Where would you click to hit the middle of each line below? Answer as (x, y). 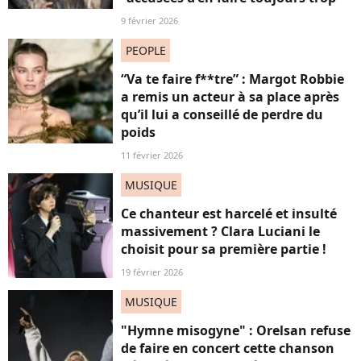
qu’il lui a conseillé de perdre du (222, 115)
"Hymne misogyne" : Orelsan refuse (236, 331)
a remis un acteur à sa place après (230, 97)
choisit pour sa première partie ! (224, 249)
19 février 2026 (152, 272)
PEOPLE (145, 51)
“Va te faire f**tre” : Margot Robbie (232, 79)
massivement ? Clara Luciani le (220, 232)
